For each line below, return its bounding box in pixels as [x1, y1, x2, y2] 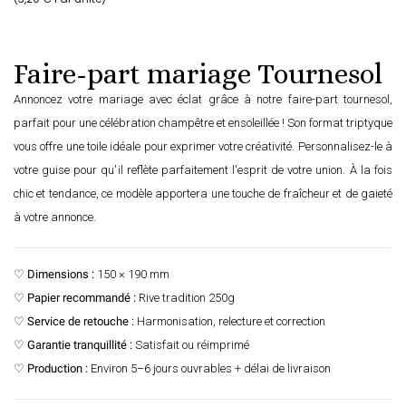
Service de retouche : [27, 314, 134, 329]
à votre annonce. [14, 210, 96, 225]
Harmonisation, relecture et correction [134, 314, 325, 329]
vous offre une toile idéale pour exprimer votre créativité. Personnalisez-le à [14, 140, 392, 154]
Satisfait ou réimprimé [132, 338, 249, 353]
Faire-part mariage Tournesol [14, 58, 382, 91]
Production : [27, 362, 88, 376]
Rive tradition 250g [136, 291, 235, 305]
